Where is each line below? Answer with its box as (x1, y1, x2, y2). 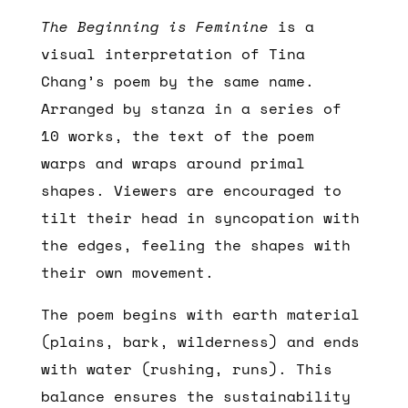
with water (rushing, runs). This (40, 357, 332, 380)
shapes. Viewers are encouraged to (40, 178, 342, 201)
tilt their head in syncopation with (40, 206, 360, 229)
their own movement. (40, 260, 214, 283)
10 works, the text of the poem (40, 124, 314, 147)
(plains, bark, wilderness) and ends (40, 330, 360, 352)
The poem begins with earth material (40, 302, 360, 325)
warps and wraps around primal (40, 151, 305, 174)
